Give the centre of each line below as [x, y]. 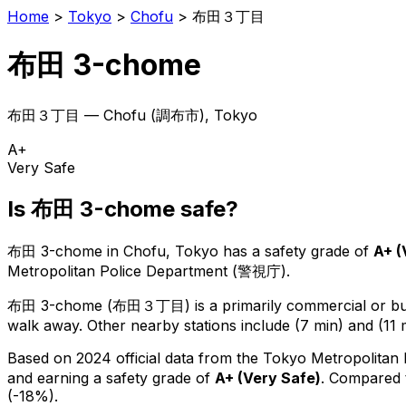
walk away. [45, 325]
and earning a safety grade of [111, 377]
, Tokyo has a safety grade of [267, 251]
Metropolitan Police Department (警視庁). [149, 271]
